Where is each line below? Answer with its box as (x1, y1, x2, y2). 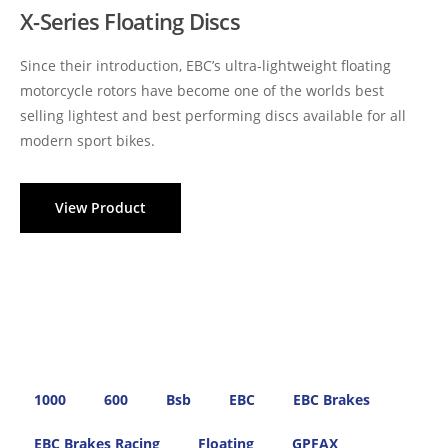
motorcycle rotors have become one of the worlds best (20, 81, 384, 101)
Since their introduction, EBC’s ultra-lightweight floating (20, 56, 391, 76)
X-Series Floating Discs (20, 6, 240, 37)
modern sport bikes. (20, 131, 155, 151)
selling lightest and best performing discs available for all (20, 106, 406, 126)
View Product (55, 198, 146, 218)
